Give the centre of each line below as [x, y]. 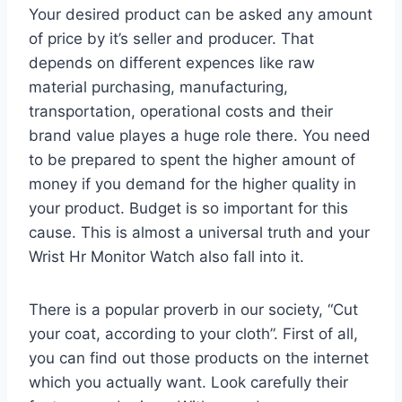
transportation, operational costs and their [181, 111]
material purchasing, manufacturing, [158, 87]
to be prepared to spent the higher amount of [192, 159]
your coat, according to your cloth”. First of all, [193, 333]
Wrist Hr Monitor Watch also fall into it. [166, 256]
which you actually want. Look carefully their [188, 382]
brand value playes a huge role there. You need [200, 135]
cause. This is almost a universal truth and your [199, 232]
